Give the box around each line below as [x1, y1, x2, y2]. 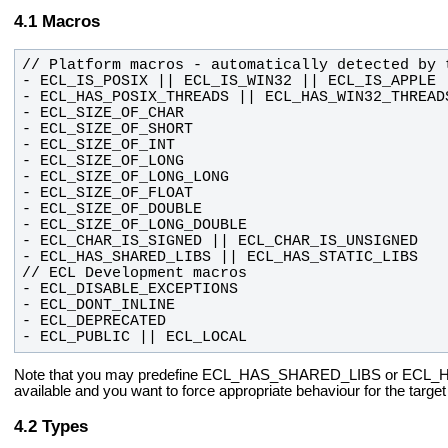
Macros [42, 10, 100, 31]
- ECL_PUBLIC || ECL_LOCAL [21, 328, 247, 345]
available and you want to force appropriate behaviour [14, 383, 364, 400]
